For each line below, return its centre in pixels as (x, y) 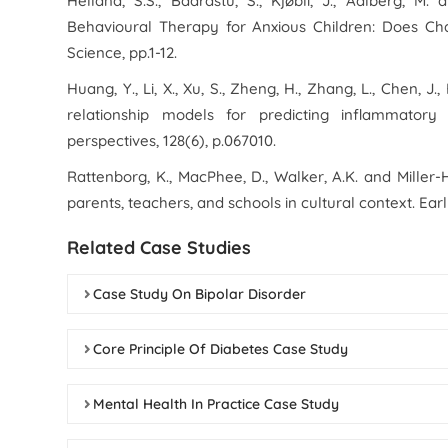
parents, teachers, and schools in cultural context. (243, 202)
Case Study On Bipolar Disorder (200, 294)
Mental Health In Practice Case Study (216, 404)
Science (95, 52)
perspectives (112, 140)
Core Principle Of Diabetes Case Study (221, 349)
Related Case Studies (159, 247)
